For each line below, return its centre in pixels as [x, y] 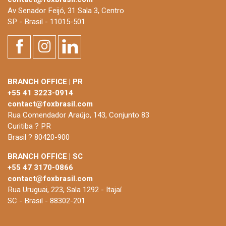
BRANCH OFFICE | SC [45, 156]
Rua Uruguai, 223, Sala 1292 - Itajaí [65, 189]
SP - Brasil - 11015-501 [46, 21]
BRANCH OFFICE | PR [45, 81]
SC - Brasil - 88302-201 [46, 201]
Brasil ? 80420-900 [39, 137]
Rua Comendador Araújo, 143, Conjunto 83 [78, 115]
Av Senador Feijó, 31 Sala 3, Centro [66, 10]
